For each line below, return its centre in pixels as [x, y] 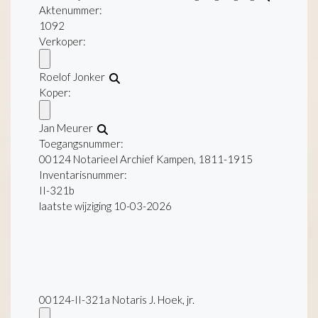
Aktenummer [69, 10]
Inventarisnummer [82, 175]
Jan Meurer [68, 128]
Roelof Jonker [74, 77]
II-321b [57, 191]
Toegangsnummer [80, 144]
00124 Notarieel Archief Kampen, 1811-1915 [146, 159]
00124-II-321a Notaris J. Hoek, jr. [117, 300]
